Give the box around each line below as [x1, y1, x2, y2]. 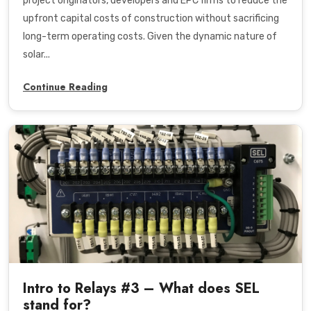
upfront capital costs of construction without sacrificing [23, 12, 279, 25]
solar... [23, 49, 50, 61]
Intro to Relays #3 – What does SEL [23, 278, 260, 299]
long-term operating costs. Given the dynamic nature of [23, 31, 277, 43]
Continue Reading [23, 80, 108, 94]
